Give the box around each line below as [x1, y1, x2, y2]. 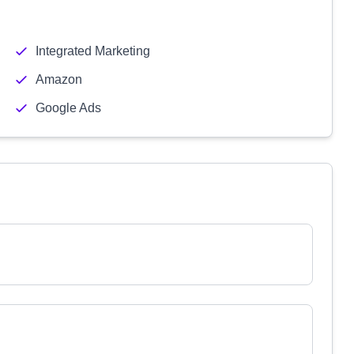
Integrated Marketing [35, 44, 150, 58]
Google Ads [35, 101, 101, 115]
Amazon [35, 73, 82, 86]
